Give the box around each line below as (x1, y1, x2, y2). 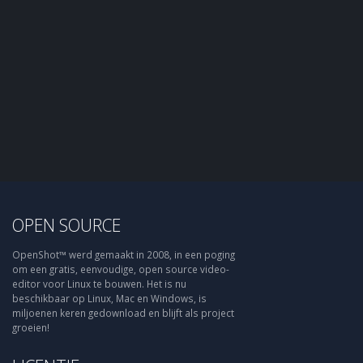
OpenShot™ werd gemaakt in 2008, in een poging (12, 248, 235, 262)
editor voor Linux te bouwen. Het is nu (12, 277, 186, 291)
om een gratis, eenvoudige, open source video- (12, 263, 229, 276)
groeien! (12, 321, 49, 335)
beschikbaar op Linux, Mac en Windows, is (12, 292, 207, 305)
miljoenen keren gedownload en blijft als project (12, 306, 234, 320)
